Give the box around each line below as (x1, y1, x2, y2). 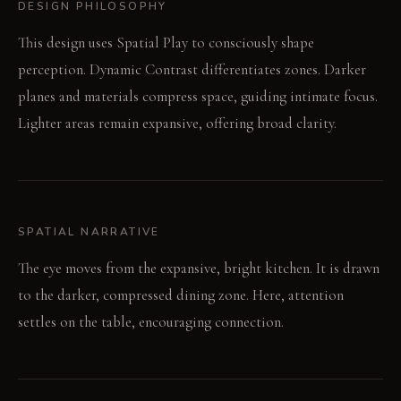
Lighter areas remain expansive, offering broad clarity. (18, 114, 337, 133)
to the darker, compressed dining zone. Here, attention (18, 286, 344, 305)
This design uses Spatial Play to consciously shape (18, 33, 314, 53)
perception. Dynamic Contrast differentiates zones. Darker (18, 60, 366, 80)
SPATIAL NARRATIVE (18, 225, 160, 240)
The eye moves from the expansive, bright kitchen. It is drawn (18, 259, 380, 278)
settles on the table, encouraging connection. (18, 312, 284, 332)
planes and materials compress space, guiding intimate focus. (18, 87, 378, 107)
